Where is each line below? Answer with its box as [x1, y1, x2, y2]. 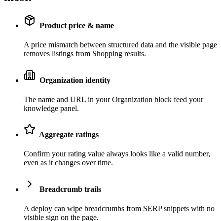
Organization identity [37, 75, 110, 84]
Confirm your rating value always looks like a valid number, [24, 149, 210, 158]
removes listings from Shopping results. [24, 49, 146, 58]
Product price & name [37, 21, 114, 30]
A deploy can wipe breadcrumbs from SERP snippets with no [24, 204, 215, 213]
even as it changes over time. [24, 158, 113, 167]
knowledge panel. [24, 104, 79, 112]
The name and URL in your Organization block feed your [24, 95, 203, 104]
